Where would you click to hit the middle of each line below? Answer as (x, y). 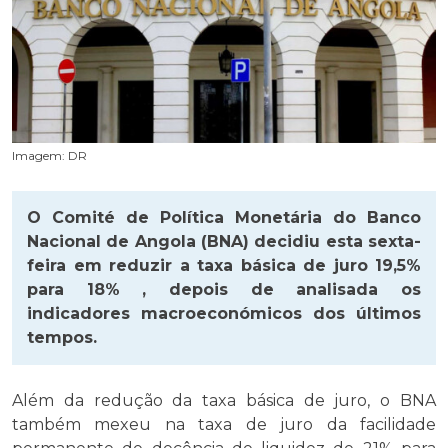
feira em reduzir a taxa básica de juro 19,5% (224, 265)
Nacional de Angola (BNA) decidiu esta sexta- (224, 241)
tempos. (62, 337)
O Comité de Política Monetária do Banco (224, 217)
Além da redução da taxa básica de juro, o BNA (224, 400)
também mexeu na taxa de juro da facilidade (224, 424)
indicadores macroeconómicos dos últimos (224, 313)
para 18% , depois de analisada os (224, 289)
